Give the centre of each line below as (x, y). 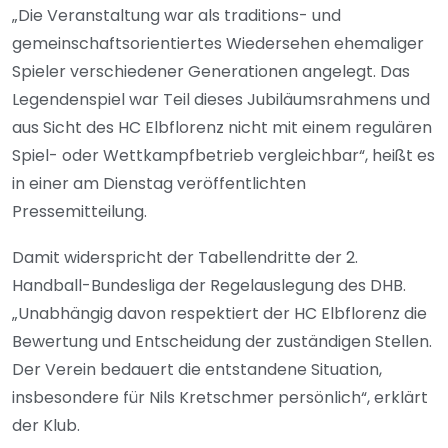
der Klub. (48, 426)
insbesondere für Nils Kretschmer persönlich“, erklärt (220, 398)
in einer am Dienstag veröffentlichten (159, 184)
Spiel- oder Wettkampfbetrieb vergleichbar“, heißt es (223, 156)
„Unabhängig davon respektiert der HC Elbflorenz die (219, 314)
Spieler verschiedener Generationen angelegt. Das (211, 72)
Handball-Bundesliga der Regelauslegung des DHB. (209, 286)
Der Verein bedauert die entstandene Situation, (197, 370)
